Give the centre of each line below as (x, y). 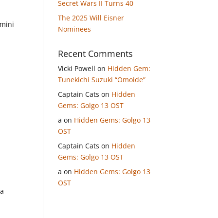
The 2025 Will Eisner (91, 18)
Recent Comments (96, 54)
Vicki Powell (77, 68)
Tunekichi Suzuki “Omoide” (102, 80)
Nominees (75, 29)
